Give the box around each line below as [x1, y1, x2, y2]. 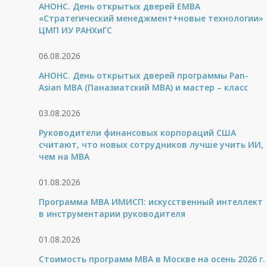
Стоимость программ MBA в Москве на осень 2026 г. [39, 253, 266, 265]
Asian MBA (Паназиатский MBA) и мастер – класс [39, 82, 249, 93]
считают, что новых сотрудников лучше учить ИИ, [39, 139, 264, 150]
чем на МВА [39, 151, 90, 162]
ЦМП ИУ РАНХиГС [39, 24, 113, 36]
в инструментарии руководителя [39, 208, 186, 219]
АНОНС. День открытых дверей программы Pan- [39, 70, 249, 81]
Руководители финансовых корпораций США [39, 127, 237, 138]
